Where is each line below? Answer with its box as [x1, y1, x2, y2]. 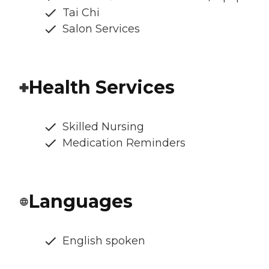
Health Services [29, 76, 175, 99]
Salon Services [62, 22, 140, 36]
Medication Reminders [62, 136, 186, 150]
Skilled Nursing [62, 120, 144, 134]
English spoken [62, 234, 145, 248]
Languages [29, 190, 133, 213]
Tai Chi [62, 6, 100, 20]
